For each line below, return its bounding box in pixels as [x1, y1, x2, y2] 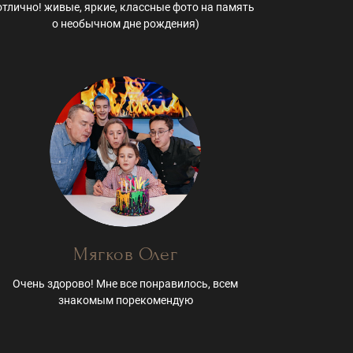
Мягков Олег [73, 243, 178, 266]
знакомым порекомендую [58, 294, 193, 307]
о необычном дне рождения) [51, 17, 199, 30]
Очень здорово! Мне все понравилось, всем [13, 277, 239, 291]
